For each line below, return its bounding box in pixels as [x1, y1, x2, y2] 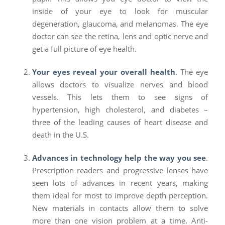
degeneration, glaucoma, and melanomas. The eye [32, 18, 208, 29]
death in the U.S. [32, 129, 89, 140]
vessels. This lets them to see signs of [32, 91, 208, 102]
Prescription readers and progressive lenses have [32, 165, 208, 175]
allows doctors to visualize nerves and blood [32, 79, 208, 89]
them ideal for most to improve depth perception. [32, 190, 208, 200]
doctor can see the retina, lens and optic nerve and [32, 31, 208, 41]
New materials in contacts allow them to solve [32, 202, 208, 213]
